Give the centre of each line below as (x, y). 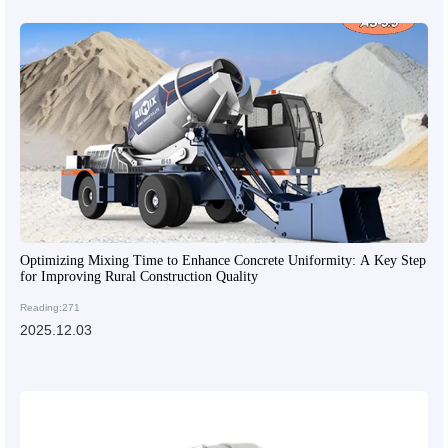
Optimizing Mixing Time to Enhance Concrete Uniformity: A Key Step (223, 260)
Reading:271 (50, 307)
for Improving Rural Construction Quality (139, 276)
